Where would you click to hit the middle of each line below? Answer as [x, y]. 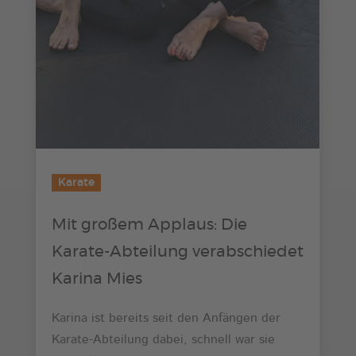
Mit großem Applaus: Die [149, 225]
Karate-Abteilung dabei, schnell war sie [163, 341]
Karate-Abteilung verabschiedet [177, 252]
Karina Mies [97, 279]
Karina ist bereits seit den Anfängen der [166, 319]
